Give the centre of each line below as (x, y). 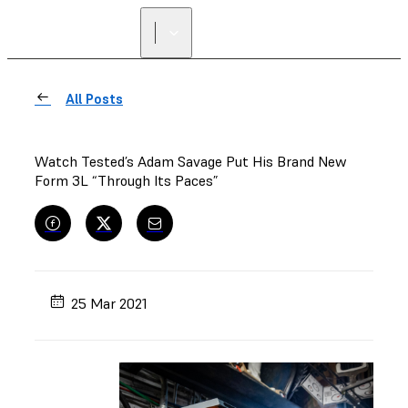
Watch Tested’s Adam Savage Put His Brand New (191, 161)
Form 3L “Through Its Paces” (126, 180)
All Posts (94, 99)
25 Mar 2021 (110, 303)
